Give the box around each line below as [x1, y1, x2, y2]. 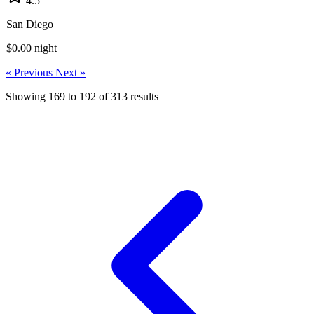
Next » [55, 67, 86, 79]
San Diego [6, 18, 53, 31]
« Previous [6, 67, 55, 79]
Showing [6, 90, 48, 103]
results [128, 90, 158, 103]
